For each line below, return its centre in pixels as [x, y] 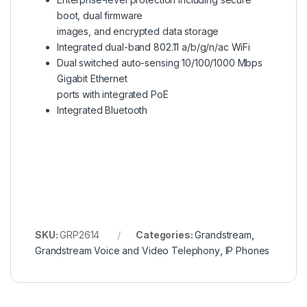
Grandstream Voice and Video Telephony [127, 250]
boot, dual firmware [100, 15]
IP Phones [247, 250]
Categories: [165, 234]
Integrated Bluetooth [102, 110]
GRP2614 [80, 234]
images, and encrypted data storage [138, 31]
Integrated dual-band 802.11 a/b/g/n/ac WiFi [153, 47]
